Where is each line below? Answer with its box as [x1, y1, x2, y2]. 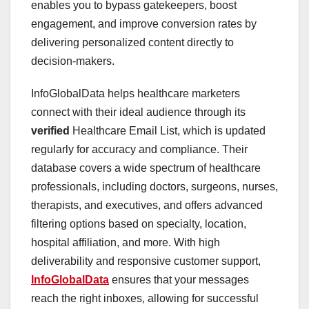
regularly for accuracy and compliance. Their [31, 143, 248, 155]
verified [31, 124, 72, 137]
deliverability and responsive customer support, [31, 255, 261, 267]
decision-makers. [31, 54, 114, 67]
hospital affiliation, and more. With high [31, 236, 220, 248]
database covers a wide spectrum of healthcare [31, 161, 261, 174]
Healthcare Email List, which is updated [72, 124, 266, 137]
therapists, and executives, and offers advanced [31, 199, 263, 211]
